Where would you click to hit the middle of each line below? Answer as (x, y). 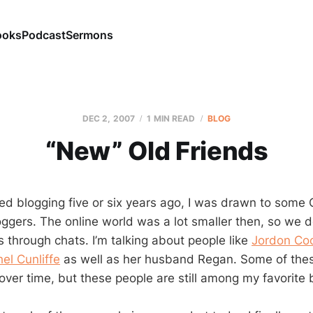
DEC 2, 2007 (109, 118)
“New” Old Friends (156, 151)
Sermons (89, 35)
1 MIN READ (171, 118)
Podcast (43, 35)
